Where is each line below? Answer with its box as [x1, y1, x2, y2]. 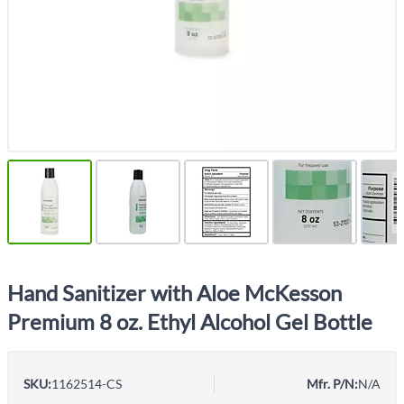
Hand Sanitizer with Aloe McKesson [7, 280, 342, 306]
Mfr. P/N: [307, 376, 358, 391]
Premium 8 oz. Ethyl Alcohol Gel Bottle [7, 308, 372, 335]
